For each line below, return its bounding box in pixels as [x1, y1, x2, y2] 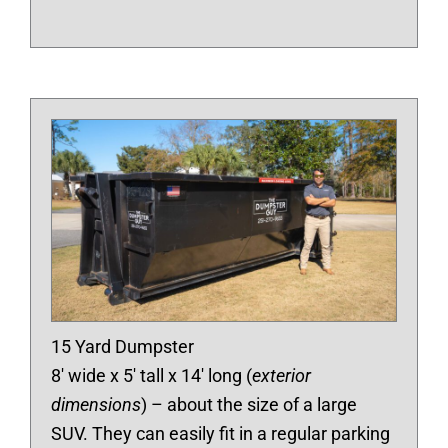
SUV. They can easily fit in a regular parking [51, 423, 390, 445]
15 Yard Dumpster [51, 336, 194, 358]
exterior [252, 365, 311, 387]
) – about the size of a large [141, 394, 357, 416]
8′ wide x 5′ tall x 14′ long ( [51, 365, 252, 387]
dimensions [51, 394, 141, 416]
